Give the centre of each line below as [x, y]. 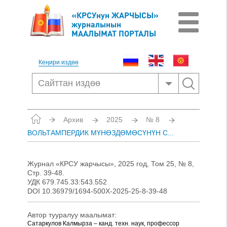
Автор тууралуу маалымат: [72, 215]
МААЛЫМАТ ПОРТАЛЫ [114, 33]
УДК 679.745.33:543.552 [67, 182]
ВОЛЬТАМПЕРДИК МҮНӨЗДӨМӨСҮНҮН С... [101, 133]
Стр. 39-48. [46, 173]
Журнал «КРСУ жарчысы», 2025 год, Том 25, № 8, [111, 164]
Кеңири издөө [59, 62]
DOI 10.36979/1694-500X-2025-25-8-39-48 [97, 191]
